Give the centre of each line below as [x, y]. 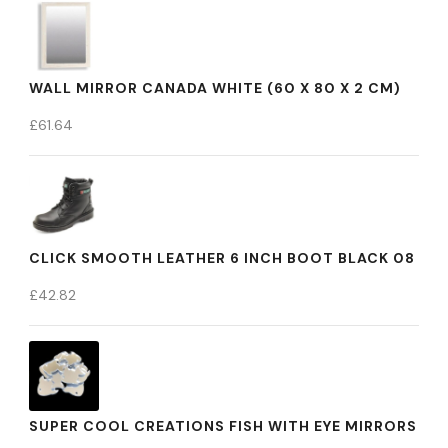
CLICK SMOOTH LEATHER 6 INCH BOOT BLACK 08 [222, 258]
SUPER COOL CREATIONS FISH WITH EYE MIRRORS [223, 426]
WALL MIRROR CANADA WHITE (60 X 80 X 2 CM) [215, 88]
